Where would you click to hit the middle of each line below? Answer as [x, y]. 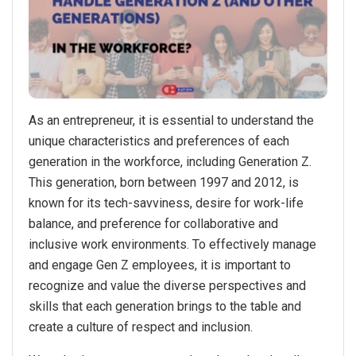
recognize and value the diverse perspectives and [167, 286]
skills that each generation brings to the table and [165, 307]
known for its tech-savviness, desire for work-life [166, 203]
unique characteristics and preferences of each [159, 141]
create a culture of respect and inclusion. [141, 327]
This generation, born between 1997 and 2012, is [164, 183]
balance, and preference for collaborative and [153, 224]
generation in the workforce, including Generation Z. [170, 162]
